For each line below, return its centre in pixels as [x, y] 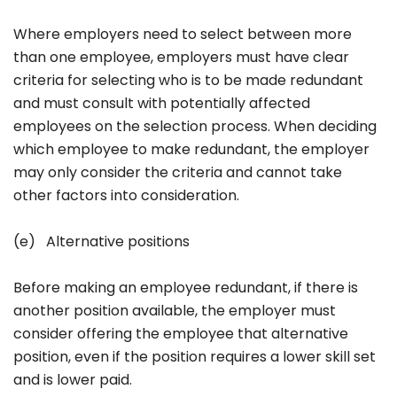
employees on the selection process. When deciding [195, 126]
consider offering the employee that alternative [181, 334]
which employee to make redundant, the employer [191, 149]
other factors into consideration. [126, 195]
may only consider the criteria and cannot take [178, 172]
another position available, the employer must [175, 311]
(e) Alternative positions [101, 241]
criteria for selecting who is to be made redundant [188, 80]
